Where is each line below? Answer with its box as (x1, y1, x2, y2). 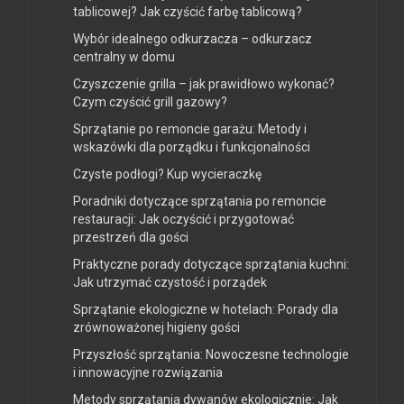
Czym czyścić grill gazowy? (73, 94, 227, 109)
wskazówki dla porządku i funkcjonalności (73, 139, 310, 154)
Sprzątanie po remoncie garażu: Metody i (73, 121, 307, 136)
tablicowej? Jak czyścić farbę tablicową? (73, 4, 302, 19)
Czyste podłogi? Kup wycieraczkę (73, 166, 262, 181)
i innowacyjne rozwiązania (73, 364, 223, 380)
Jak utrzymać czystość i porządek (73, 274, 267, 289)
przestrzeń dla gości (73, 229, 188, 244)
